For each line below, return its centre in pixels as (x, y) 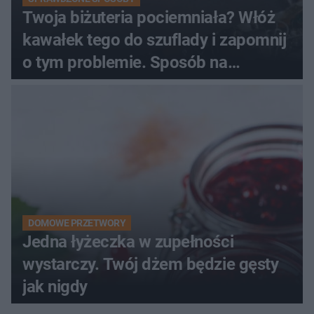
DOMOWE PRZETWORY (77, 223)
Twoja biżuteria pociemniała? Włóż (149, 18)
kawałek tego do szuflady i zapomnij (155, 40)
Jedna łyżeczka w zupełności (128, 242)
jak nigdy (55, 287)
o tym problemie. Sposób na (125, 63)
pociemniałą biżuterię (101, 85)
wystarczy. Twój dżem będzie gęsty (151, 265)
